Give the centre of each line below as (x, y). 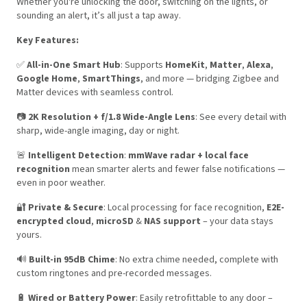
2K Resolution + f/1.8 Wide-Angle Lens (112, 118)
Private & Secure (66, 208)
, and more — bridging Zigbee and (210, 79)
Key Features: (48, 41)
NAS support (172, 222)
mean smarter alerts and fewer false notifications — (177, 170)
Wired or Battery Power (82, 298)
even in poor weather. (61, 183)
